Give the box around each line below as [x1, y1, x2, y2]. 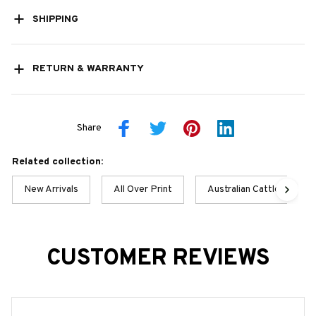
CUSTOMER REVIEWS [46, 244, 270, 273]
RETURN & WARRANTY [32, 63, 144, 75]
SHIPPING [32, 13, 78, 25]
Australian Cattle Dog [207, 183, 300, 195]
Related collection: [12, 155, 103, 168]
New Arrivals [24, 183, 78, 195]
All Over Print [114, 183, 172, 195]
